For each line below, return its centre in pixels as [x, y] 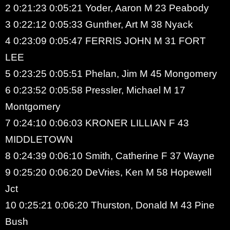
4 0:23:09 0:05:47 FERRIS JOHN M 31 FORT [106, 41]
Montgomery [33, 106]
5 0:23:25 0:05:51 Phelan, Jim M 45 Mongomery [111, 73]
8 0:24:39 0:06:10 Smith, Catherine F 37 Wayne [110, 156]
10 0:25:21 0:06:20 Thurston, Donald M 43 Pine [110, 205]
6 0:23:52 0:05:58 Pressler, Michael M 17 [95, 90]
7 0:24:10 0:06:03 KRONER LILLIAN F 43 [97, 123]
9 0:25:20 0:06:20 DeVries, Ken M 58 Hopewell [108, 172]
